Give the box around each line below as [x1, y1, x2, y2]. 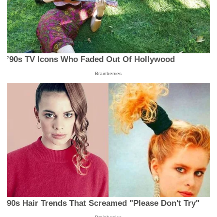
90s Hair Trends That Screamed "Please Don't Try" [7, 199, 200, 208]
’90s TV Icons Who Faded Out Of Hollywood [7, 54, 175, 64]
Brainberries [95, 70, 122, 76]
